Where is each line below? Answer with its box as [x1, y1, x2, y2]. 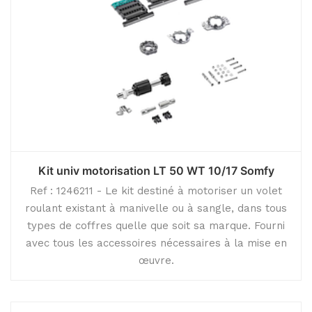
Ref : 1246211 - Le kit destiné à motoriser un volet [30, 185, 282, 197]
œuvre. [138, 254, 174, 267]
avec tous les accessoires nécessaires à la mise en [25, 237, 287, 249]
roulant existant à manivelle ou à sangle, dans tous [25, 202, 287, 214]
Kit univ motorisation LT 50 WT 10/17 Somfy [38, 164, 274, 178]
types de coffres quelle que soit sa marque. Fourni [27, 219, 285, 232]
